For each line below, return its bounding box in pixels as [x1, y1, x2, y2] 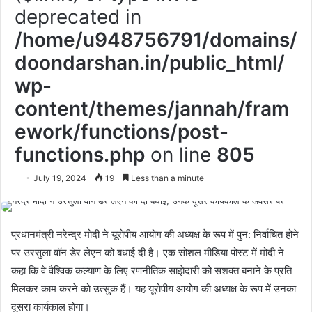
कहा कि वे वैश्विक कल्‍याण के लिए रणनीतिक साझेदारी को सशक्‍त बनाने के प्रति [11, 264, 292, 277]
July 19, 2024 [33, 173, 86, 183]
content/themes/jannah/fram [15, 97, 289, 120]
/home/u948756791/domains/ [15, 28, 297, 52]
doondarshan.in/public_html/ [15, 51, 285, 75]
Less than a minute [129, 173, 204, 183]
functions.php [15, 143, 145, 166]
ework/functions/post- [15, 120, 228, 143]
